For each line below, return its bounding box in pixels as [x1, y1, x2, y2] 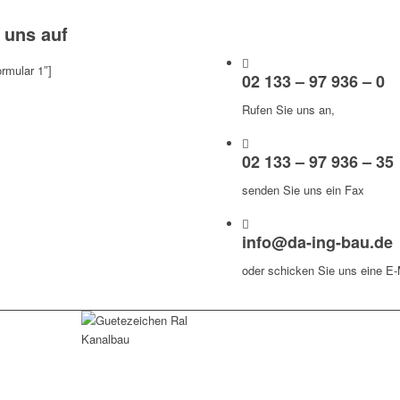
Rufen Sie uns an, [242, 101, 336, 119]
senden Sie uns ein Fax [242, 181, 365, 199]
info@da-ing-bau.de [242, 230, 394, 254]
